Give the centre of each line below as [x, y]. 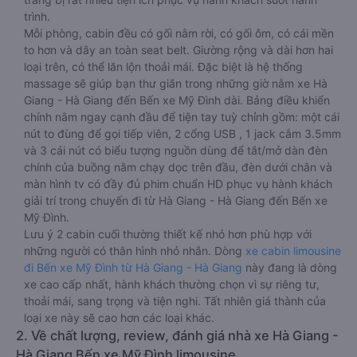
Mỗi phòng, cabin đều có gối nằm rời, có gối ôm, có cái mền [179, 33]
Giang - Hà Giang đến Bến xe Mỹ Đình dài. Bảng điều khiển [177, 100]
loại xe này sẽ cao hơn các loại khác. [119, 318]
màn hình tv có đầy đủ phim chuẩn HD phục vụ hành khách [178, 184]
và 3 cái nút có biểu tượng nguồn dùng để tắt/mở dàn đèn [176, 150]
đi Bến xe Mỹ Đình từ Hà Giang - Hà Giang [133, 267]
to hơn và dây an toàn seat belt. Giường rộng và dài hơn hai [178, 50]
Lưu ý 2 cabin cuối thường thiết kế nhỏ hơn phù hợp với [168, 234]
